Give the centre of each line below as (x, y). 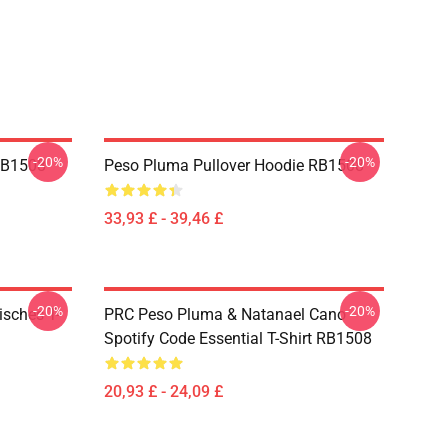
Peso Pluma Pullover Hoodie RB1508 (234, 165)
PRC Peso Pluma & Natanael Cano (225, 314)
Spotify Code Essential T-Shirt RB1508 (238, 338)
